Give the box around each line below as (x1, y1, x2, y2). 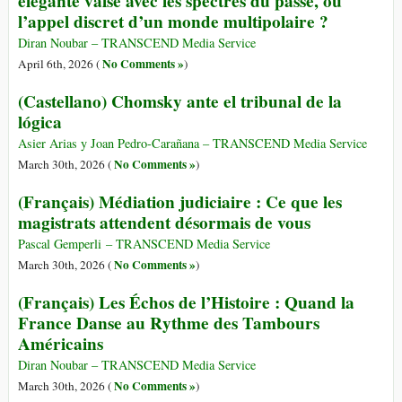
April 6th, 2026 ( (18, 56, 102, 73)
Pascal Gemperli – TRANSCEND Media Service (18, 235, 270, 253)
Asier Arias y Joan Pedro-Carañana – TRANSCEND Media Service (18, 135, 367, 153)
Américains (18, 331, 103, 357)
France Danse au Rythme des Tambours (18, 310, 319, 336)
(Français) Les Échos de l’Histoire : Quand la (18, 290, 354, 316)
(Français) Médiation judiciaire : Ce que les (18, 189, 342, 215)
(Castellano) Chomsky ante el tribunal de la (18, 89, 342, 115)
